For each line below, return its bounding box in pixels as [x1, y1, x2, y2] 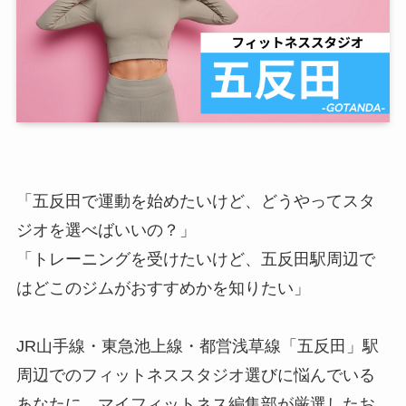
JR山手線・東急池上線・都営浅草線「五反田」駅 [15, 337, 379, 356]
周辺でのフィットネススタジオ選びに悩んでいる [15, 366, 375, 385]
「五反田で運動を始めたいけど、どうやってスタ [15, 192, 375, 211]
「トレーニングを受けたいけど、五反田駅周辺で [15, 250, 375, 269]
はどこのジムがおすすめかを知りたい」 [15, 279, 310, 298]
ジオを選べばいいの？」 [15, 221, 196, 240]
